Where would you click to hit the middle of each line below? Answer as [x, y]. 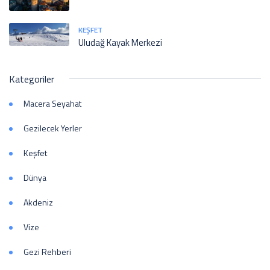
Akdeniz [38, 202]
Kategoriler [32, 79]
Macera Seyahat [52, 104]
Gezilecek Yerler [53, 128]
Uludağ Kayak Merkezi [120, 43]
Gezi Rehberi [47, 252]
